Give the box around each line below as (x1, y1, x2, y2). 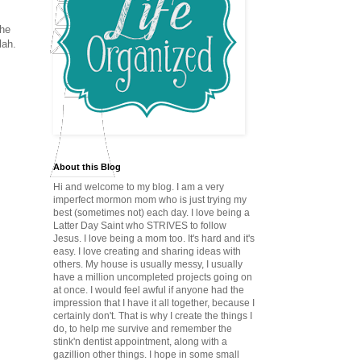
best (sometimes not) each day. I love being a (53, 207, 250, 219)
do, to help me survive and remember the (53, 323, 232, 335)
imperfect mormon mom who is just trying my (53, 194, 247, 206)
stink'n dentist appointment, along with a (53, 336, 227, 348)
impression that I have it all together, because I (53, 297, 255, 309)
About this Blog (53, 162, 121, 172)
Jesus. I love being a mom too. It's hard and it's (53, 233, 255, 245)
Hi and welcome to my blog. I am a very (53, 181, 224, 193)
